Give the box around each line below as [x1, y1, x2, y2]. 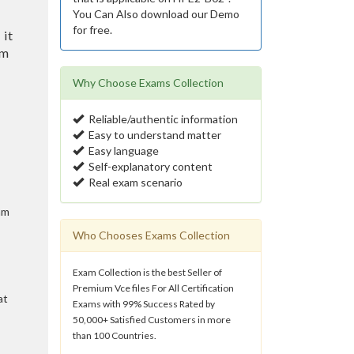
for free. [73, 23, 112, 36]
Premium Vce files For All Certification [73, 282, 234, 294]
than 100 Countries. [73, 330, 156, 341]
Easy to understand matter [84, 128, 221, 141]
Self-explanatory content [84, 160, 213, 173]
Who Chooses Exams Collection [73, 228, 230, 242]
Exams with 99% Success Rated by [73, 298, 215, 310]
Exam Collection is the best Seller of [73, 266, 222, 278]
